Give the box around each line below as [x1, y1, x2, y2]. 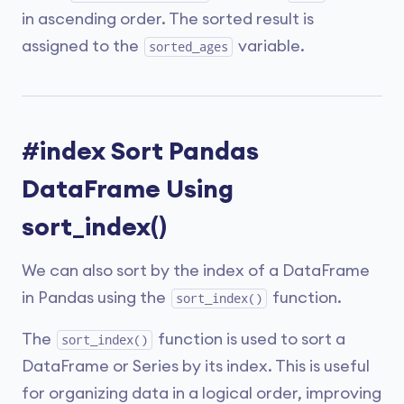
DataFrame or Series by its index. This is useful [22, 358, 370, 374]
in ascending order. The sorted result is [22, 11, 314, 27]
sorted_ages [149, 40, 228, 54]
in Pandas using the [22, 289, 170, 306]
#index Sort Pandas [22, 139, 259, 164]
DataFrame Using [22, 177, 234, 202]
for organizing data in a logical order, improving [22, 385, 381, 401]
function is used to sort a [154, 331, 345, 347]
